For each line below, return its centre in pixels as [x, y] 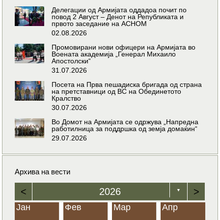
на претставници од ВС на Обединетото [117, 91]
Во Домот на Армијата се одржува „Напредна [125, 122]
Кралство [67, 98]
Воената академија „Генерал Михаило [114, 54]
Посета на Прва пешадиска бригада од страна [127, 84]
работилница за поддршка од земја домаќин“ [125, 128]
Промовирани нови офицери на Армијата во [124, 47]
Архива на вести [43, 171]
